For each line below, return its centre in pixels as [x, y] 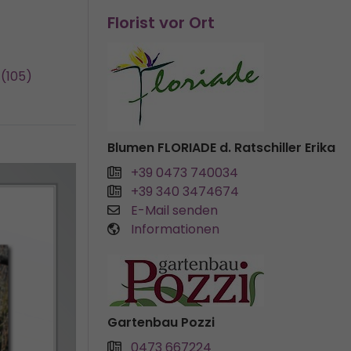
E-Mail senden [174, 210]
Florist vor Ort [161, 23]
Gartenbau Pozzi [161, 322]
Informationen [175, 229]
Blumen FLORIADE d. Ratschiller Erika [221, 148]
